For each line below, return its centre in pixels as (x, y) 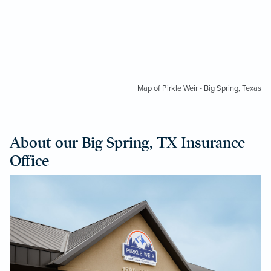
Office (29, 160)
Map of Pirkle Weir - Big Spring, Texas (199, 88)
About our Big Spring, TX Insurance (127, 142)
